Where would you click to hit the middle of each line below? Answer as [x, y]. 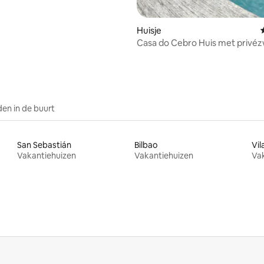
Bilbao [146, 145]
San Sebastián [44, 145]
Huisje [149, 30]
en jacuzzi [157, 54]
